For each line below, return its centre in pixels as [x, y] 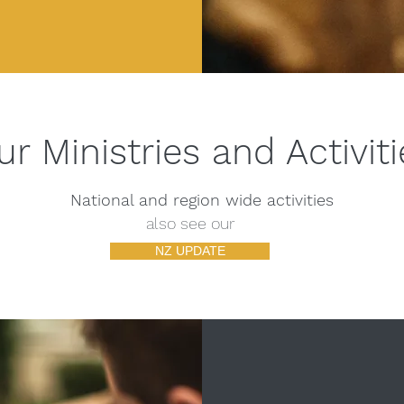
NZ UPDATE [190, 251]
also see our [190, 223]
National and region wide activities [202, 200]
